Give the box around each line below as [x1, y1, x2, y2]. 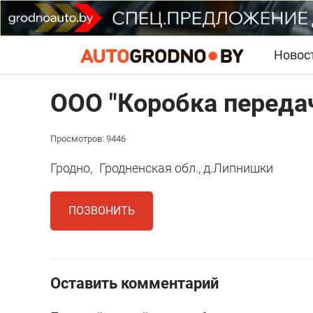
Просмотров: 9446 [50, 133, 126, 145]
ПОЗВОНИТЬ [68, 204, 135, 218]
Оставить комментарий [50, 275, 219, 293]
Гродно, [50, 161, 92, 176]
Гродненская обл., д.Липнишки [99, 161, 273, 176]
